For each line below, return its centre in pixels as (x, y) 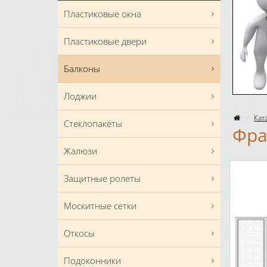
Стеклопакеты (93, 124)
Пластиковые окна (103, 14)
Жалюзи (80, 151)
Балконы (82, 69)
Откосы (79, 233)
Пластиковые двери (105, 41)
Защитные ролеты (102, 178)
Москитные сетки (100, 206)
